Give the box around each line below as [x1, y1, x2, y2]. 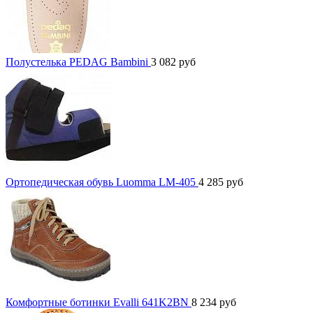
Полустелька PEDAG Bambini [6, 56, 151, 68]
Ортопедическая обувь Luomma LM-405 [6, 176, 198, 189]
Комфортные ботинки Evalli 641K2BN [6, 296, 191, 309]
